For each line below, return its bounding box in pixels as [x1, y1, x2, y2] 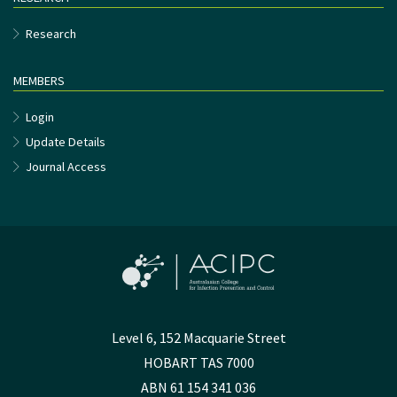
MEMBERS [13, 73, 65, 90]
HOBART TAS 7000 [143, 354, 254, 372]
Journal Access [26, 159, 106, 175]
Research [26, 26, 76, 43]
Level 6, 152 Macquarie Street [111, 329, 286, 347]
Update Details [26, 134, 105, 151]
